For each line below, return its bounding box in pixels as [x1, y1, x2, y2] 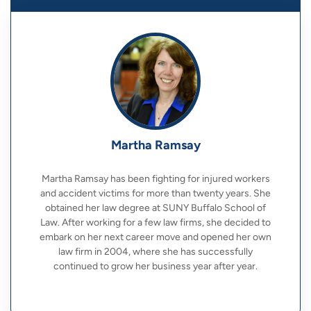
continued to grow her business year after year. [53, 260, 258, 273]
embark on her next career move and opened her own [40, 231, 271, 244]
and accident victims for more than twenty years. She [40, 187, 271, 200]
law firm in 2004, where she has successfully [58, 246, 253, 258]
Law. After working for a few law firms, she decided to [40, 217, 271, 229]
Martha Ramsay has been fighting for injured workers [41, 173, 270, 185]
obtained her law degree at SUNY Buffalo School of [45, 202, 266, 215]
